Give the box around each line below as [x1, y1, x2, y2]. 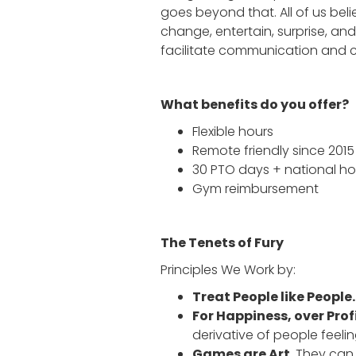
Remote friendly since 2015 [192, 141, 354, 160]
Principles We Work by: [161, 261, 296, 279]
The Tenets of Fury [161, 234, 284, 252]
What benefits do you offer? [161, 95, 349, 114]
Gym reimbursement [192, 180, 319, 198]
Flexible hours [192, 122, 273, 141]
